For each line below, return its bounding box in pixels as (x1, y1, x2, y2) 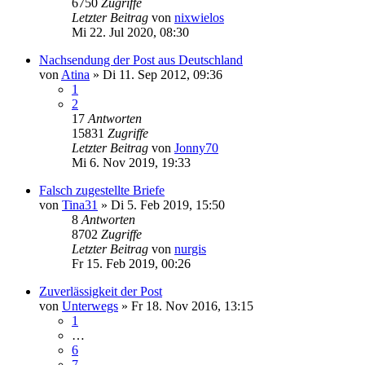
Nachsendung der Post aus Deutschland (39, 52, 243, 67)
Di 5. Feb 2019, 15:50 (111, 197, 225, 212)
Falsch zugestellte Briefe (39, 182, 165, 197)
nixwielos (174, 10, 224, 24)
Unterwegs (62, 298, 118, 313)
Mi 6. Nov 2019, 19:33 (72, 155, 191, 169)
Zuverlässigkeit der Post (39, 284, 162, 298)
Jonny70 (174, 140, 218, 155)
